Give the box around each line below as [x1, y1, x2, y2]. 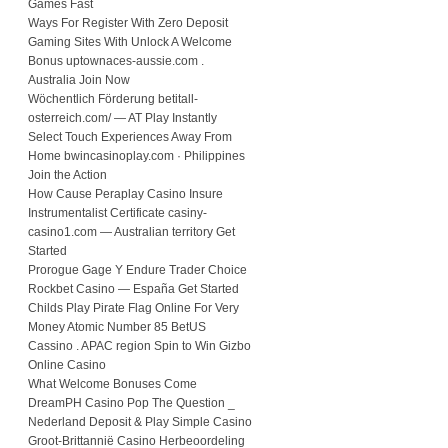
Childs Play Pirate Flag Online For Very [28, 301, 239, 316]
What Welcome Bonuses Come [28, 377, 197, 392]
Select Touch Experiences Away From [28, 130, 232, 145]
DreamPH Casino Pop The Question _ [28, 396, 235, 411]
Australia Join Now [28, 73, 130, 88]
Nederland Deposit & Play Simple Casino [28, 415, 252, 430]
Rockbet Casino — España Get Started [28, 282, 239, 297]
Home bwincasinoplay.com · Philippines [28, 149, 245, 164]
